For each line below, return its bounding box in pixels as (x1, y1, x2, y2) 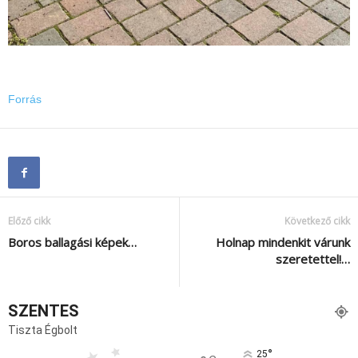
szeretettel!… (276, 251, 350, 268)
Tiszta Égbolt (8, 324, 78, 337)
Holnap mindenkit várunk (216, 234, 350, 251)
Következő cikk (284, 214, 350, 229)
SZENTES (8, 301, 79, 321)
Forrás (8, 93, 42, 106)
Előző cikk (8, 214, 50, 229)
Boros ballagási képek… (8, 234, 137, 251)
